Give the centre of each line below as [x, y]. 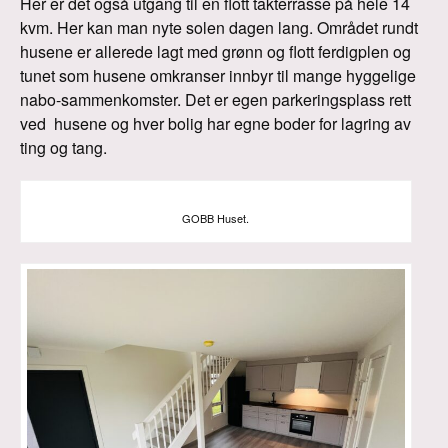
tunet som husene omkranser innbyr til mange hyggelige [218, 75]
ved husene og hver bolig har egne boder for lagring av [215, 123]
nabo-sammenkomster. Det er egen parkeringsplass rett [215, 99]
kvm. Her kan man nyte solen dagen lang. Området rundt [219, 27]
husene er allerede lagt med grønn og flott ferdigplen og [215, 51]
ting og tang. [63, 147]
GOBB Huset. [216, 218]
